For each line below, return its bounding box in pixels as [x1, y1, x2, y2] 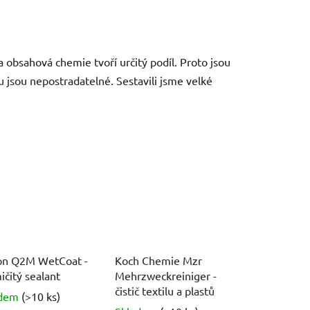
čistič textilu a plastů [114, 283, 215, 298]
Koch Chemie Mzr [114, 253, 202, 267]
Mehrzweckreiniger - [114, 268, 217, 282]
